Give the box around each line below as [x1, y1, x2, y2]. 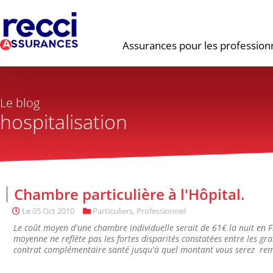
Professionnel [136, 205, 186, 216]
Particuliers [93, 205, 133, 216]
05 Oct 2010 [32, 205, 74, 216]
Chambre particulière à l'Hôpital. [14, 184, 245, 204]
